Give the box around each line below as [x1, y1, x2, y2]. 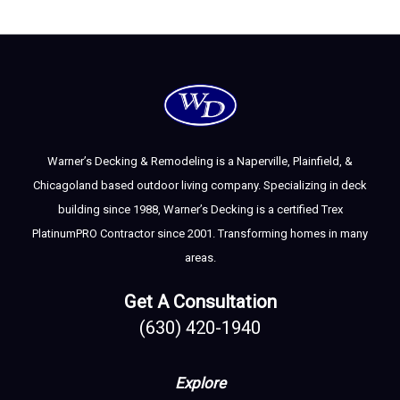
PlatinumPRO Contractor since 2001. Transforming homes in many [32, 227, 368, 241]
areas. [184, 251, 216, 265]
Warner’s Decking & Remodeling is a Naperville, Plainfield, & [47, 154, 353, 169]
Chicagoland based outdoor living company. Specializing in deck [33, 179, 367, 193]
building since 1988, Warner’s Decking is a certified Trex [57, 203, 343, 217]
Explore [174, 373, 226, 392]
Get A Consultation [123, 291, 277, 313]
